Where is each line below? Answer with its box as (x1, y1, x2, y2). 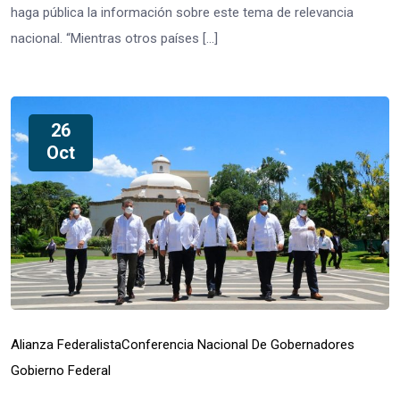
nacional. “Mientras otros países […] (11, 29, 218, 46)
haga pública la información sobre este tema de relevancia (11, 4, 354, 21)
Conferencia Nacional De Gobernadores (121, 336, 354, 353)
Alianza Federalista (11, 336, 121, 353)
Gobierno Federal (11, 362, 111, 379)
